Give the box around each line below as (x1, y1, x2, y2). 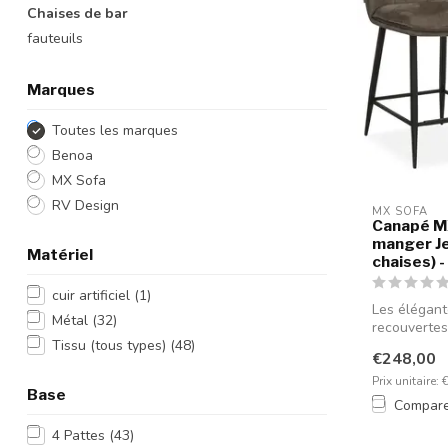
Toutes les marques (52, 121, 178, 140)
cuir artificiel (52, 286, 134, 305)
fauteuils (27, 29, 83, 48)
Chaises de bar (27, 4, 128, 23)
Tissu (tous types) (52, 336, 170, 355)
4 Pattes (52, 426, 109, 445)
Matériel (27, 245, 93, 264)
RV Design (52, 196, 119, 215)
